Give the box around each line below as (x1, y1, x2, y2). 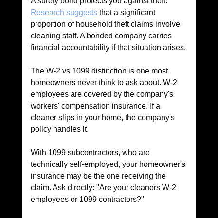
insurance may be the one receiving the (30, 172, 168, 181)
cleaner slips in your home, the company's (30, 113, 177, 122)
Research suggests (30, 8, 97, 17)
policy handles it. (30, 125, 91, 134)
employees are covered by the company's (30, 90, 175, 99)
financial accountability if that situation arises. (30, 43, 186, 52)
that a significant (97, 8, 157, 17)
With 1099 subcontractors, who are (30, 148, 152, 157)
